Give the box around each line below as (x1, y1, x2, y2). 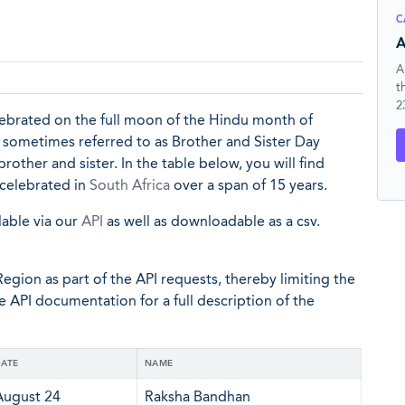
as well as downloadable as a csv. (103, 212, 320, 230)
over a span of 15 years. (170, 176, 327, 193)
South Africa (89, 176, 170, 193)
